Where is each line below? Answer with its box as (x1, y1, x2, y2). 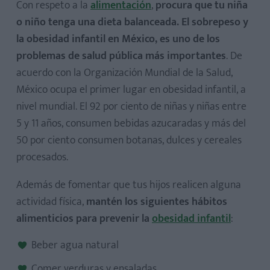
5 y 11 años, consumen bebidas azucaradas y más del (16, 114, 246, 133)
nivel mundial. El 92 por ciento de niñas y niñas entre (16, 97, 246, 116)
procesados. (16, 148, 68, 166)
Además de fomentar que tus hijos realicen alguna (16, 175, 241, 194)
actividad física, (16, 192, 86, 211)
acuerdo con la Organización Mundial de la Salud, (16, 63, 233, 82)
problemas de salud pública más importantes (16, 46, 226, 65)
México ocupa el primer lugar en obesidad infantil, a (16, 80, 246, 99)
